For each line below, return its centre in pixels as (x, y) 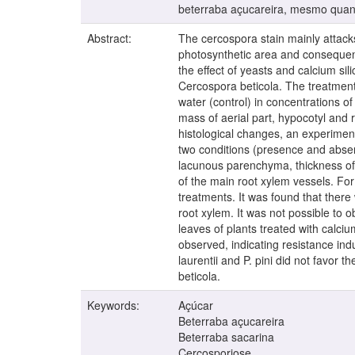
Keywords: (115, 305)
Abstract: (111, 38)
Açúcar (196, 305)
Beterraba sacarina (226, 337)
